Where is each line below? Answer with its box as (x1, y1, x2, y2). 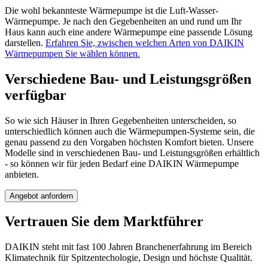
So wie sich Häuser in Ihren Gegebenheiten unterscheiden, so (5, 115, 236, 126)
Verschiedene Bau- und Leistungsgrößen (5, 71, 251, 87)
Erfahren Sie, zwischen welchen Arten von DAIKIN (45, 37, 244, 48)
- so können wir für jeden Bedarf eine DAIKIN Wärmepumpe (5, 158, 239, 169)
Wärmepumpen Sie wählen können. (5, 48, 140, 59)
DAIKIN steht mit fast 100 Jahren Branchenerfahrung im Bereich (5, 242, 252, 252)
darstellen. (5, 37, 45, 48)
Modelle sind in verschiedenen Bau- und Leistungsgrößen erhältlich (5, 147, 260, 158)
